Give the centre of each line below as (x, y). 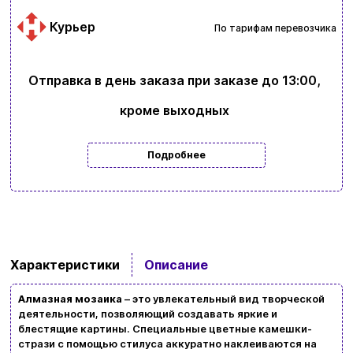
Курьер (73, 26)
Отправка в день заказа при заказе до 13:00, (174, 80)
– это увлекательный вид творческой (223, 299)
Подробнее (176, 154)
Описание (176, 265)
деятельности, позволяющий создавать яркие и (147, 314)
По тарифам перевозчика (275, 28)
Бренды (176, 281)
